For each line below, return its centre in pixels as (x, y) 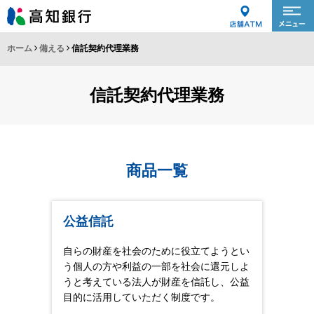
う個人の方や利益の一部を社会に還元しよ (156, 266)
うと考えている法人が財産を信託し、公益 (156, 281)
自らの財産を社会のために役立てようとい (156, 251)
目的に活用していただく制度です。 (142, 297)
